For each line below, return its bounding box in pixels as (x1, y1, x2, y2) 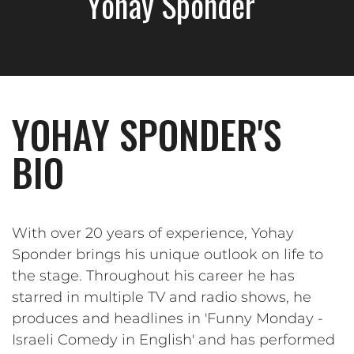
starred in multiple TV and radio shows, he (12, 288, 311, 307)
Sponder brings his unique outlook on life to (12, 246, 323, 264)
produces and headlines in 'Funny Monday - (12, 310, 323, 328)
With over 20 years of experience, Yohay (12, 224, 294, 243)
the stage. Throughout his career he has (12, 267, 295, 285)
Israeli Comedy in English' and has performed (12, 331, 335, 349)
